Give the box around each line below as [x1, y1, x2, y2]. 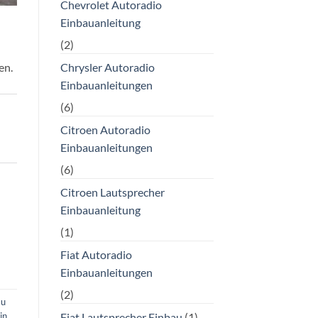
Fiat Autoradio [60, 247, 132, 261]
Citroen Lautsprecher [60, 185, 165, 199]
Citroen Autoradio [60, 122, 150, 136]
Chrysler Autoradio [60, 60, 155, 74]
